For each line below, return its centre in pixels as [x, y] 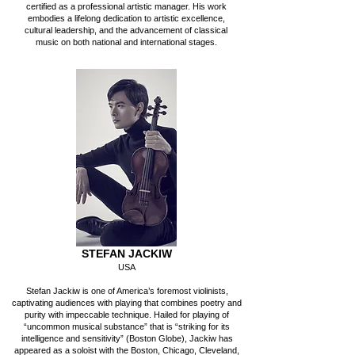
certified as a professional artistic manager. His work [126, 6]
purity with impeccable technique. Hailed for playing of [127, 315]
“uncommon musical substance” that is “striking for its [127, 326]
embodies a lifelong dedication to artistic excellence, [126, 18]
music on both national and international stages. [126, 42]
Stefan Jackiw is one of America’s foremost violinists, [127, 291]
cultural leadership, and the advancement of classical [126, 30]
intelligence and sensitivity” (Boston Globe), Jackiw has [127, 338]
